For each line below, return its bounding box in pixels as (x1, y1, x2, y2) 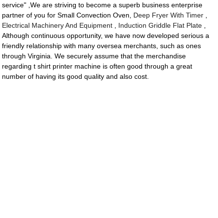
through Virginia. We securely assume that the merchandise (2, 52, 186, 60)
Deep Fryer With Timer (133, 11, 204, 19)
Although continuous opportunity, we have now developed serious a (2, 32, 210, 40)
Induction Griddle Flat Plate (118, 21, 202, 30)
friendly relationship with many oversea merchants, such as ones (2, 42, 201, 50)
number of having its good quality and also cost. (2, 73, 149, 81)
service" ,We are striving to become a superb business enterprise (2, 1, 203, 9)
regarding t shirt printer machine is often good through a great (2, 62, 193, 71)
